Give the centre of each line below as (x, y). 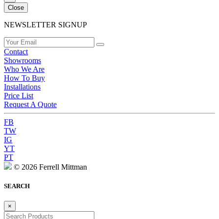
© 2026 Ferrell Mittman (49, 167)
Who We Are (24, 69)
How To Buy (24, 78)
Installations (22, 87)
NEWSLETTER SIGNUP (45, 24)
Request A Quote (30, 104)
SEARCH (17, 186)
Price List (19, 95)
